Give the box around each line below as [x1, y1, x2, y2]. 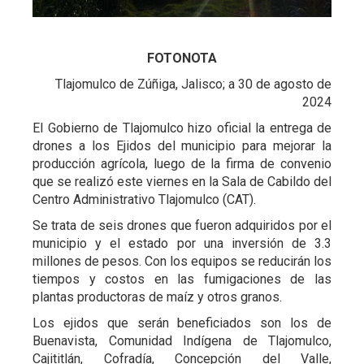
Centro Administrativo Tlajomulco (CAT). [32, 191, 256, 207]
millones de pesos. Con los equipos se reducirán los [32, 253, 331, 269]
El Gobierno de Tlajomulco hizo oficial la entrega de [32, 119, 331, 136]
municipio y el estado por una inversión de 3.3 [32, 235, 331, 251]
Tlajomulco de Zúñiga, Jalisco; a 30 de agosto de [52, 76, 331, 92]
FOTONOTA [147, 50, 217, 66]
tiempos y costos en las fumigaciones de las [32, 271, 331, 287]
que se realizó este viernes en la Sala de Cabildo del [32, 173, 331, 189]
